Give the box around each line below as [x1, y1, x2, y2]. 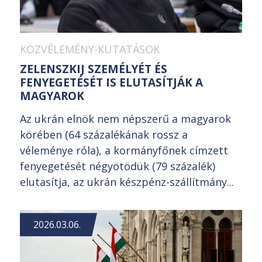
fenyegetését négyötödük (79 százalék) [20, 159, 215, 174]
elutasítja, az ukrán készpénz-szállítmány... [20, 175, 234, 189]
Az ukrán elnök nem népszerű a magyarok [20, 112, 231, 126]
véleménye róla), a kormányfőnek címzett [20, 143, 228, 158]
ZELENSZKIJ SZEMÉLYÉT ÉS [20, 61, 167, 77]
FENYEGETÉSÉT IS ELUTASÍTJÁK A [20, 75, 203, 91]
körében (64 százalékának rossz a [20, 127, 188, 142]
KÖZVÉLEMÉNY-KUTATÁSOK [20, 42, 160, 57]
